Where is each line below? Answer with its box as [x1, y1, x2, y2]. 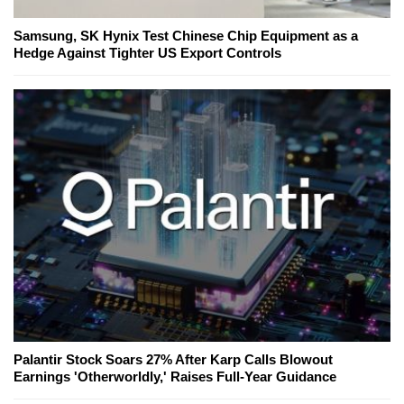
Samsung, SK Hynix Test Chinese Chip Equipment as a [14, 28, 358, 44]
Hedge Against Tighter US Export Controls [14, 45, 281, 61]
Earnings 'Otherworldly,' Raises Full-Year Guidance [14, 369, 336, 385]
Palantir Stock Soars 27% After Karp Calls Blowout [14, 352, 333, 368]
